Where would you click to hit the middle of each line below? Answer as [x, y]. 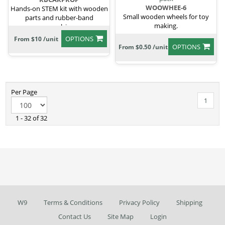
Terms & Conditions [73, 203]
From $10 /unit [36, 39]
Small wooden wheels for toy [166, 17]
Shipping [189, 203]
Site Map [121, 217]
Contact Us [75, 217]
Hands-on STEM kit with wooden [59, 8]
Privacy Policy [139, 203]
